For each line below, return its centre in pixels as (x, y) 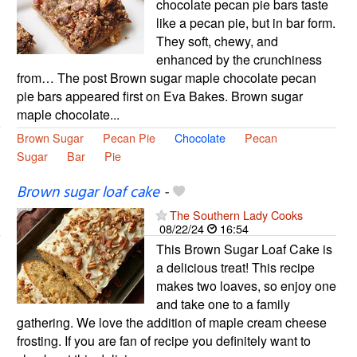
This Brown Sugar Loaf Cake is (244, 249)
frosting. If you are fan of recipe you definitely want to (163, 340)
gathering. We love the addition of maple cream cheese (171, 322)
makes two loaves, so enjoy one (246, 285)
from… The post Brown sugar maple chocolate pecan (166, 77)
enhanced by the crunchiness (239, 59)
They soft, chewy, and (217, 41)
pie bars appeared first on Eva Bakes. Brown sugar (159, 96)
